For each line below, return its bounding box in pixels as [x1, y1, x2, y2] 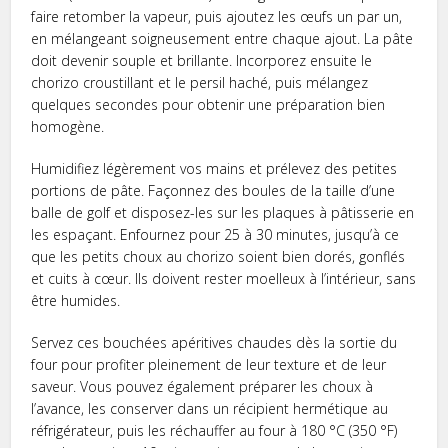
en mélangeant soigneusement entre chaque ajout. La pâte [31, 28, 414, 48]
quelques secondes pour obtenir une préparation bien [31, 94, 386, 114]
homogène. [31, 116, 105, 136]
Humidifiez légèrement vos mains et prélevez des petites [31, 158, 398, 178]
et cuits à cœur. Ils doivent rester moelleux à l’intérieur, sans [31, 268, 417, 288]
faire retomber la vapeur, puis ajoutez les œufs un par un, [31, 6, 403, 26]
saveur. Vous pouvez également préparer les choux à [31, 376, 374, 396]
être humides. [31, 290, 121, 310]
